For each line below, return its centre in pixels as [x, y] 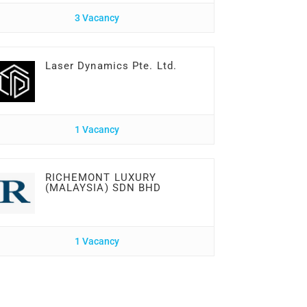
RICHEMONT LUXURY [101, 177]
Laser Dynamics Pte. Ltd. [111, 66]
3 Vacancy [97, 18]
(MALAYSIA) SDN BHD [103, 188]
